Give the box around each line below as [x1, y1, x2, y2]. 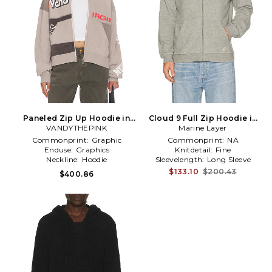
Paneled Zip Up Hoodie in [22, 114, 131, 123]
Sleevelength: [155, 155, 207, 164]
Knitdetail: [175, 145, 216, 154]
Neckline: [46, 155, 82, 164]
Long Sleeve [207, 155, 251, 164]
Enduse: [44, 145, 75, 154]
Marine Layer [178, 123, 227, 132]
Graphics [76, 145, 110, 154]
